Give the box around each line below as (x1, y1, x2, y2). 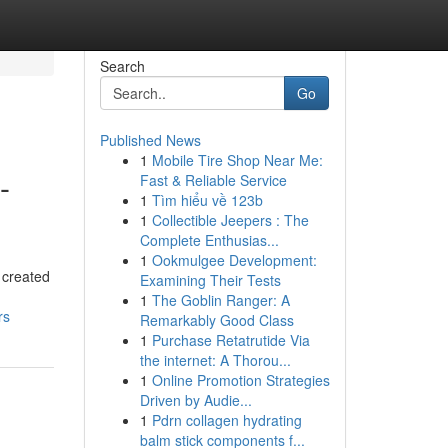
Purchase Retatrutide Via (151, 330, 310, 350)
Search (99, 56, 145, 76)
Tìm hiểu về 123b (151, 190, 263, 210)
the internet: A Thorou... (139, 350, 291, 370)
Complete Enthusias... (139, 230, 279, 250)
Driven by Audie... (139, 390, 252, 410)
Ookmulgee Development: (151, 250, 317, 270)
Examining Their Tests (139, 270, 281, 290)
